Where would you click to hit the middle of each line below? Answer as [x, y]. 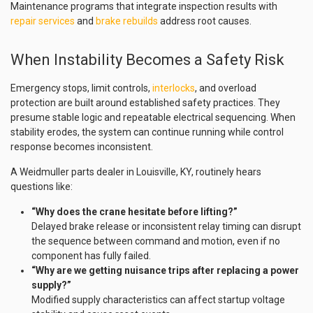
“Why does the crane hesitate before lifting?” [134, 212]
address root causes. [205, 21]
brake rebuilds [127, 21]
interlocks [174, 88]
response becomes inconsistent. [82, 147]
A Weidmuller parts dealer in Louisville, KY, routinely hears [136, 172]
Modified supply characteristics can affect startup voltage [158, 300]
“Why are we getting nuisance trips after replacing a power [165, 270]
